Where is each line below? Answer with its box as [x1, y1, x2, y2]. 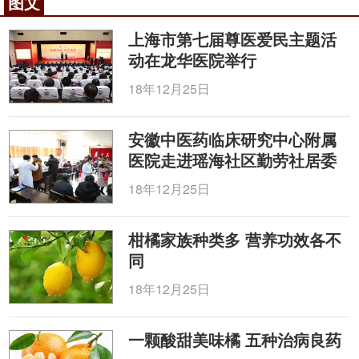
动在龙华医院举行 [128, 48, 257, 71]
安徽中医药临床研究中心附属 [128, 127, 337, 151]
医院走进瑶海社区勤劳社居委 [128, 148, 337, 171]
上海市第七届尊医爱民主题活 [128, 27, 337, 50]
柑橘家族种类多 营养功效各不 [128, 228, 342, 251]
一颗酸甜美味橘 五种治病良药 [128, 328, 342, 351]
